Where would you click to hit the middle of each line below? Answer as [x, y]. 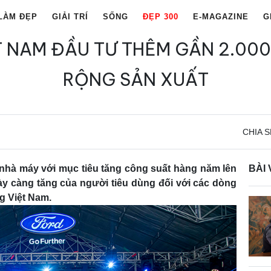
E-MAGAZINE [221, 17]
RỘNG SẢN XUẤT [135, 79]
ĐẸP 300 [161, 17]
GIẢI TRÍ [70, 17]
